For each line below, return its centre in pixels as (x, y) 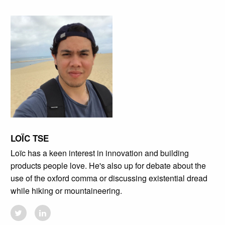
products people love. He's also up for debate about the (108, 166)
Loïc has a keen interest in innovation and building (99, 153)
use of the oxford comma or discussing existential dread (109, 178)
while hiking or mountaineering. (66, 191)
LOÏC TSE (29, 138)
